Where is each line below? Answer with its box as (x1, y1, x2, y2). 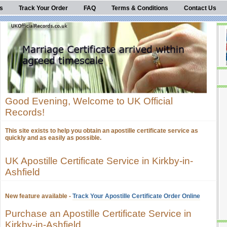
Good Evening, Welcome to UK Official (5, 96, 173, 106)
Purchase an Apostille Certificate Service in (5, 208, 192, 219)
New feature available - (5, 193, 72, 200)
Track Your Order (19, 5, 68, 12)
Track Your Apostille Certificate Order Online (72, 193, 200, 200)
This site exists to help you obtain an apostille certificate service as (5, 127, 198, 134)
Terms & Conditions (111, 5, 168, 12)
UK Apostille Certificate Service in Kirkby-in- (5, 156, 193, 166)
